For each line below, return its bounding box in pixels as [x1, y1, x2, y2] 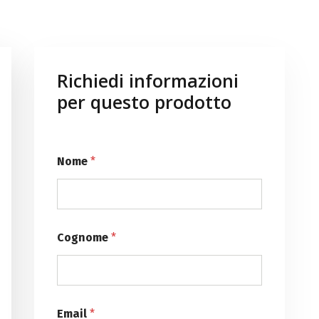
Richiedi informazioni [57, 68, 239, 93]
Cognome [57, 231, 111, 244]
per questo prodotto [57, 90, 231, 114]
